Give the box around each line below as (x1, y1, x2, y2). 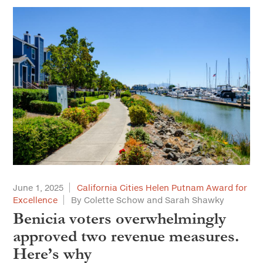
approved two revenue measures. (13, 227, 239, 245)
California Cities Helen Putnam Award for (77, 183, 247, 193)
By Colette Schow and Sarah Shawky (71, 195, 224, 205)
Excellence (13, 195, 58, 205)
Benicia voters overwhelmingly (13, 210, 226, 228)
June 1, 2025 (13, 183, 63, 193)
